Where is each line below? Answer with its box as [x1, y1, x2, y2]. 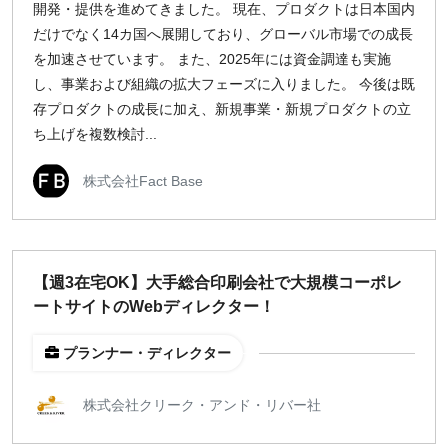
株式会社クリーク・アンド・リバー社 [83, 396, 321, 413]
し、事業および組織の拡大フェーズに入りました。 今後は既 [33, 76, 415, 92]
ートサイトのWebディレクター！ [33, 298, 275, 315]
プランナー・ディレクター [63, 345, 231, 361]
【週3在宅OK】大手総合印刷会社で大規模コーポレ [33, 274, 402, 291]
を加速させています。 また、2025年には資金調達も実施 [33, 51, 391, 67]
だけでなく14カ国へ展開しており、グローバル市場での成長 [33, 26, 413, 42]
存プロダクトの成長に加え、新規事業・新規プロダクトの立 [33, 101, 411, 117]
